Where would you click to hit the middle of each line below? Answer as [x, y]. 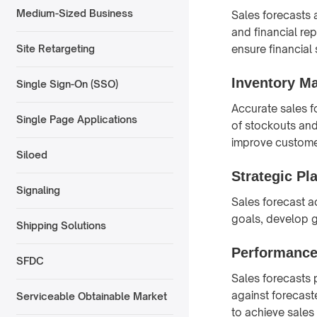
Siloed [31, 155]
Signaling [38, 190]
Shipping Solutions [61, 226]
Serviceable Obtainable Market [91, 296]
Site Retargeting [55, 49]
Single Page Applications [76, 120]
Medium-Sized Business [74, 13]
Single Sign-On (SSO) [67, 84]
